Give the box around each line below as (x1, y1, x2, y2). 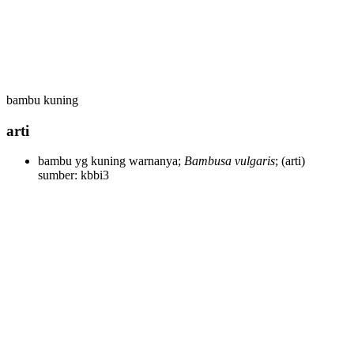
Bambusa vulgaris (184, 154, 275, 168)
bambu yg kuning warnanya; (38, 154, 184, 168)
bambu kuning (6, 93, 78, 107)
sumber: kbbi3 (38, 168, 109, 183)
